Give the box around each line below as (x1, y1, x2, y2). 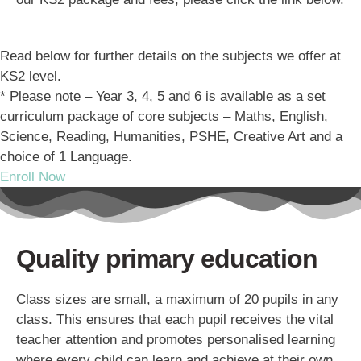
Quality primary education (16, 243, 317, 273)
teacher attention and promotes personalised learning (16, 331, 335, 347)
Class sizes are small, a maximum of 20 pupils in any (16, 291, 338, 307)
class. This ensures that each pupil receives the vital (16, 311, 334, 327)
